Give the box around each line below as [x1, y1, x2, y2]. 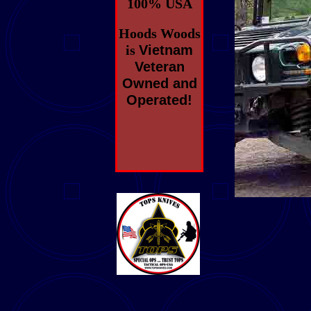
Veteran [134, 58, 185, 74]
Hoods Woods [118, 25, 201, 41]
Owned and [121, 75, 197, 91]
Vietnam [139, 42, 193, 58]
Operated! [126, 92, 192, 108]
